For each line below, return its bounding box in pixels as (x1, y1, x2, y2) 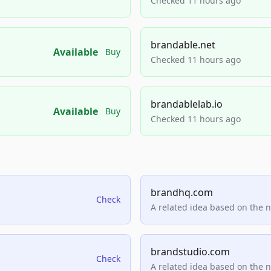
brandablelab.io (151, 97, 223, 111)
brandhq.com (151, 186, 213, 199)
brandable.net (151, 38, 215, 51)
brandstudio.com (151, 245, 230, 258)
